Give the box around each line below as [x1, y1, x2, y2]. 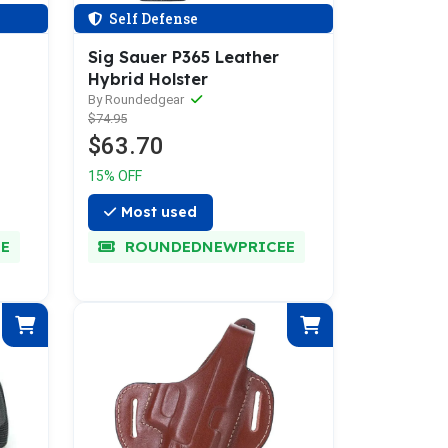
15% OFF [88, 168, 142, 184]
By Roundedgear [88, 92, 187, 107]
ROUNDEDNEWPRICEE [120, 237, 295, 256]
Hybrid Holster [88, 69, 208, 89]
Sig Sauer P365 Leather [88, 47, 279, 67]
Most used [121, 203, 197, 221]
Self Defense [106, 9, 198, 28]
